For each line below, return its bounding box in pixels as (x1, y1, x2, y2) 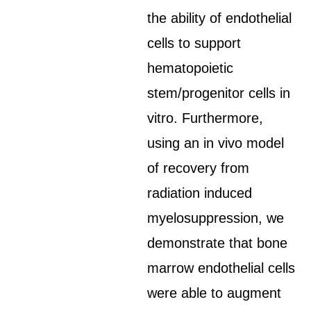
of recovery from (147, 160, 250, 176)
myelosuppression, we (147, 210, 285, 226)
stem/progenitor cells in (147, 85, 291, 101)
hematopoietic (147, 60, 234, 76)
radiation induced (147, 185, 253, 201)
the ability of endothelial (147, 10, 292, 26)
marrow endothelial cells (147, 260, 296, 276)
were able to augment (147, 285, 282, 301)
